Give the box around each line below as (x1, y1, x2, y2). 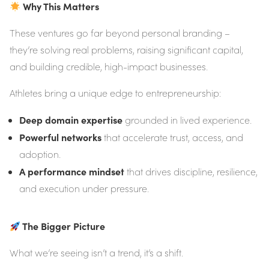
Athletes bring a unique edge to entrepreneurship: (10, 86, 221, 100)
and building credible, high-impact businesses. (10, 60, 208, 73)
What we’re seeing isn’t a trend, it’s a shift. (10, 246, 183, 259)
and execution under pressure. (19, 182, 149, 195)
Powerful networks (19, 130, 101, 144)
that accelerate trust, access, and (101, 131, 243, 144)
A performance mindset (19, 165, 124, 178)
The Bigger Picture (20, 219, 106, 233)
